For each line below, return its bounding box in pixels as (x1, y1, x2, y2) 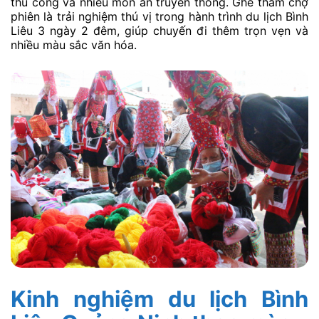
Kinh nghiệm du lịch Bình (11, 285, 308, 312)
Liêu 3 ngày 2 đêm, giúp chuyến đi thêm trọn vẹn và (11, 23, 308, 38)
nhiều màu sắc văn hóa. (11, 38, 137, 53)
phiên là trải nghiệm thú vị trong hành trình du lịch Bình (11, 9, 308, 24)
